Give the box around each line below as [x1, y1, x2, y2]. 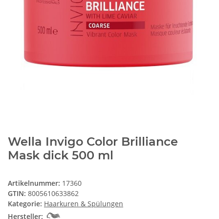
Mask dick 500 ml [8, 148, 113, 163]
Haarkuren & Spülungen [44, 199, 123, 209]
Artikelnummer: [8, 178, 62, 188]
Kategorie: [8, 199, 44, 209]
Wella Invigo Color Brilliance [8, 134, 178, 149]
